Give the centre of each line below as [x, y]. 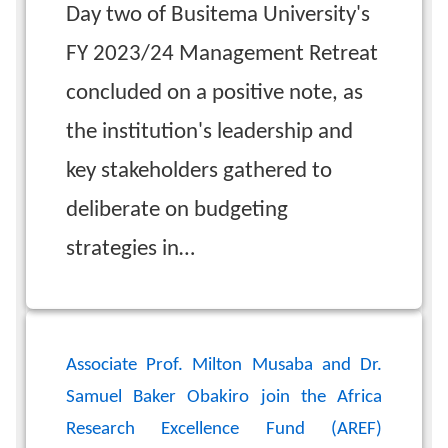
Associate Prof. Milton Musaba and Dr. [224, 366]
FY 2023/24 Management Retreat [222, 54]
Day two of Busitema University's [218, 15]
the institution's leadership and [209, 132]
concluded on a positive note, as [214, 93]
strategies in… [130, 249]
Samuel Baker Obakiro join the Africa [224, 398]
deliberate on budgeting [177, 210]
